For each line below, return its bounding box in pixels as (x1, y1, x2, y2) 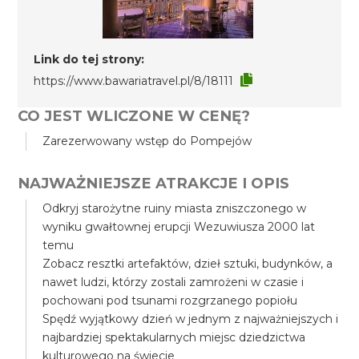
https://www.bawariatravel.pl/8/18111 (34, 74, 234, 88)
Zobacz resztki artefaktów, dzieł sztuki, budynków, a (42, 256, 333, 271)
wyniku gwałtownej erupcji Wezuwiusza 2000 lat (42, 220, 316, 234)
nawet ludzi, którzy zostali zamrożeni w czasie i (42, 275, 305, 289)
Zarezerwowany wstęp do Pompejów (42, 134, 252, 148)
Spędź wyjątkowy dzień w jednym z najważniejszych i (42, 312, 339, 326)
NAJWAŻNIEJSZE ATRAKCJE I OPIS (18, 174, 290, 192)
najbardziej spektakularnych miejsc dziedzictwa (42, 330, 306, 345)
